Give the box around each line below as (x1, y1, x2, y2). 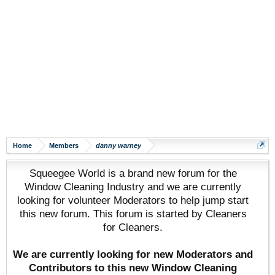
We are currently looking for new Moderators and (13, 248, 253, 260)
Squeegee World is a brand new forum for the (29, 167, 237, 179)
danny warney (96, 142, 141, 149)
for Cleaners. (103, 221, 163, 233)
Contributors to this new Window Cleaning (29, 261, 237, 274)
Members (49, 142, 79, 149)
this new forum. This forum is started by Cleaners (19, 207, 247, 220)
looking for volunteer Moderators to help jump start (17, 194, 249, 206)
